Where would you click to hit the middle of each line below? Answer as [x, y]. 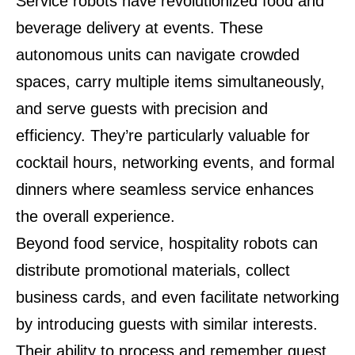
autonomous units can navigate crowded [158, 55]
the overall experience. [95, 216]
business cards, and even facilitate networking [177, 297]
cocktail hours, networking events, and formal [175, 162]
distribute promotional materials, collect [153, 270]
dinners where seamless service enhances [165, 189]
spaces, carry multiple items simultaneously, [170, 82]
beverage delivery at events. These [139, 28]
